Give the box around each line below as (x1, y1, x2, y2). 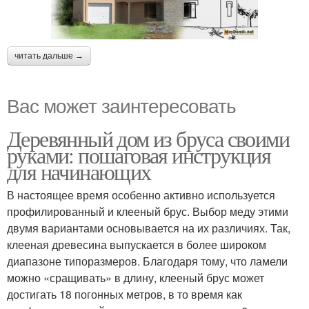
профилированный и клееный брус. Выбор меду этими (7, 203, 288, 220)
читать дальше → (14, 51, 83, 61)
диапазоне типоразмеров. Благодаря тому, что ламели (7, 253, 288, 270)
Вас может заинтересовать (7, 91, 236, 119)
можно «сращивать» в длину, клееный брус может (7, 270, 264, 286)
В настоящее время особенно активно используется (7, 187, 275, 203)
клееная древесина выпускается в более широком (7, 237, 266, 253)
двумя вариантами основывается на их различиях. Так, (7, 220, 290, 237)
